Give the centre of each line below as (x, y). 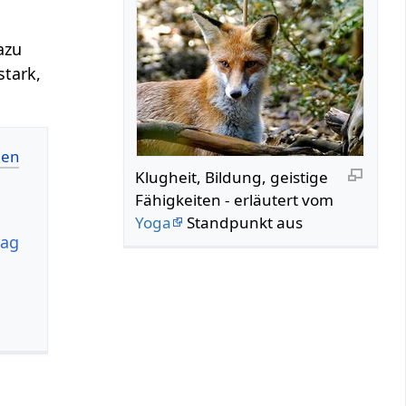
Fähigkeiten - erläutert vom (235, 199)
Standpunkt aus (243, 222)
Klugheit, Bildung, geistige (232, 177)
